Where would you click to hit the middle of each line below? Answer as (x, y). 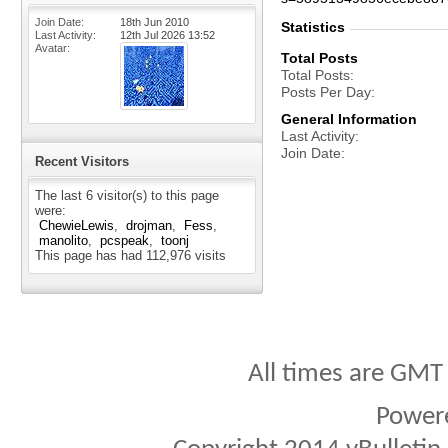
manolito (63, 240)
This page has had (90, 255)
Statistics (313, 27)
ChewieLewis (76, 225)
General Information (349, 119)
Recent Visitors (82, 161)
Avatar (51, 48)
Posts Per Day (326, 92)
